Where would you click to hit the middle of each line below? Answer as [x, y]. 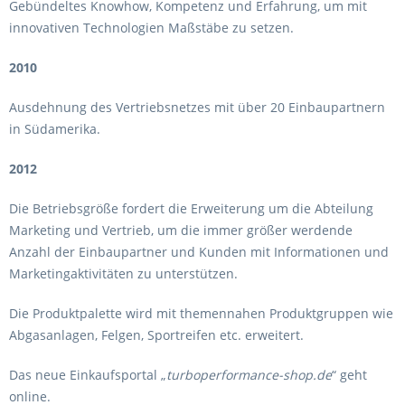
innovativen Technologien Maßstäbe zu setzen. [153, 28]
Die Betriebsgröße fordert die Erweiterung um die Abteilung [191, 208]
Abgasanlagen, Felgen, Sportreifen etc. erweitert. [156, 335]
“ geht [349, 375]
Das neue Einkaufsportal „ [88, 375]
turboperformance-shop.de [249, 375]
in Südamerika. [57, 129]
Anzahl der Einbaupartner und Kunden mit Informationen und [199, 252]
